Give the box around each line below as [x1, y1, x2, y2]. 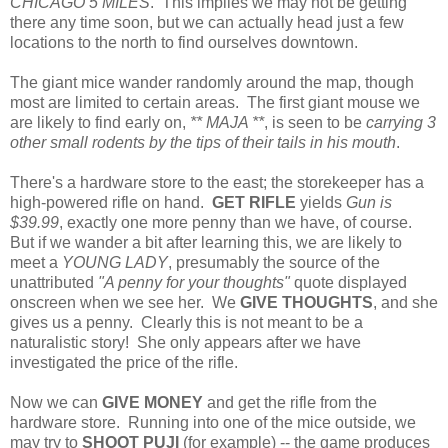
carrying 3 [366, 114, 436, 132]
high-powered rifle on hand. [10, 194, 212, 212]
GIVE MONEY [102, 394, 203, 412]
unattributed [10, 274, 98, 292]
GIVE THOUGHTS [240, 294, 373, 312]
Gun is [346, 194, 392, 212]
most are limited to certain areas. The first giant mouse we [10, 94, 420, 112]
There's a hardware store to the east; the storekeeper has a [10, 174, 424, 192]
